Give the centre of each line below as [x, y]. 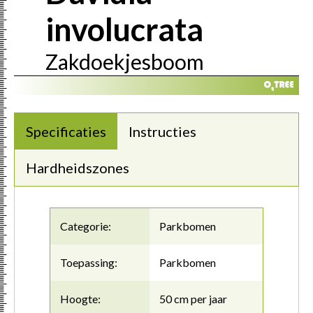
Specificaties [66, 131]
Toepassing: [89, 262]
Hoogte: [80, 298]
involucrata [124, 29]
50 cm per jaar [193, 298]
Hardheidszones [78, 167]
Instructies [162, 131]
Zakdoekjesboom [125, 61]
